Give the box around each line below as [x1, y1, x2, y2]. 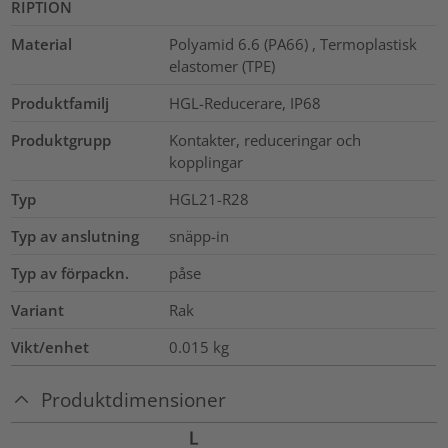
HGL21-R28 [168, 189, 249, 210]
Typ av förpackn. [11, 263, 130, 284]
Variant [11, 300, 65, 321]
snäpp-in [168, 226, 229, 247]
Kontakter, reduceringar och [168, 130, 361, 151]
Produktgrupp [11, 130, 112, 151]
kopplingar [168, 152, 243, 173]
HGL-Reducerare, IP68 [168, 93, 321, 114]
